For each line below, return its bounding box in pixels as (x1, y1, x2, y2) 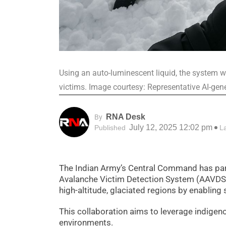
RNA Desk (106, 112, 145, 121)
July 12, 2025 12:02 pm (127, 123, 212, 132)
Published (94, 123, 126, 132)
